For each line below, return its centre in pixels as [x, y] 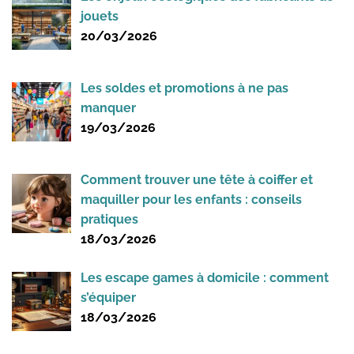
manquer [108, 107]
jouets [100, 17]
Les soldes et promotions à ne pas [185, 88]
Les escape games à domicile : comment [205, 277]
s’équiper [108, 297]
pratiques [109, 219]
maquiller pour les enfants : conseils [191, 199]
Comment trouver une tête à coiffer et [197, 179]
